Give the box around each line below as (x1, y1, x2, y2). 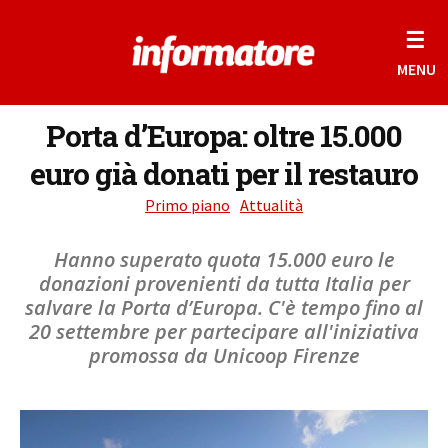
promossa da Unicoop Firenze (88, 342, 360, 369)
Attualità (240, 195, 303, 215)
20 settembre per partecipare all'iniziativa (29, 318, 419, 345)
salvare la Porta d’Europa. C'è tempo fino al (25, 294, 423, 321)
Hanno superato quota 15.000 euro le (53, 246, 395, 273)
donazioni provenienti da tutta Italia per (38, 270, 410, 297)
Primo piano (145, 195, 230, 215)
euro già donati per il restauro (30, 154, 418, 193)
